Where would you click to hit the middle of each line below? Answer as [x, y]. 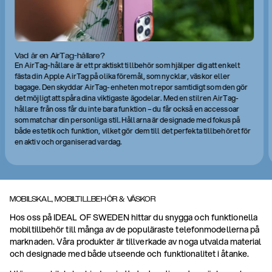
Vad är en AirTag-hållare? [59, 56]
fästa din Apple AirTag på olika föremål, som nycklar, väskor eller [122, 76]
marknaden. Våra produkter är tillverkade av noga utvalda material [136, 241]
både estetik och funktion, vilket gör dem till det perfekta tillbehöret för [133, 131]
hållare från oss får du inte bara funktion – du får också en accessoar [127, 109]
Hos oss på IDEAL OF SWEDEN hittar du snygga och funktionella [134, 217]
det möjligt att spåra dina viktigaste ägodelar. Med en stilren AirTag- [127, 98]
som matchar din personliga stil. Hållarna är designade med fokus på [127, 120]
